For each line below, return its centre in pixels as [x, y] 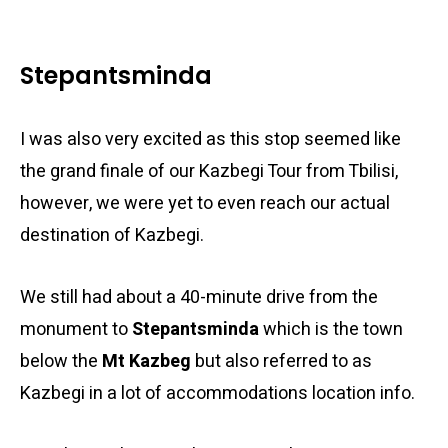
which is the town [331, 329]
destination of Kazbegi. [112, 235]
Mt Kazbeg [146, 361]
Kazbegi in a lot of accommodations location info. [217, 393]
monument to [76, 329]
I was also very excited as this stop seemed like [210, 139]
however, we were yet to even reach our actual [205, 203]
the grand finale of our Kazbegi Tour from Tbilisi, [209, 171]
